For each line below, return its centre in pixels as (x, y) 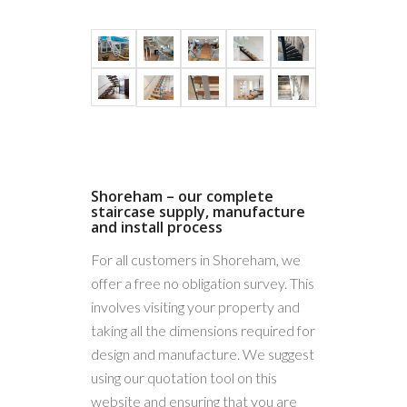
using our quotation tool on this (184, 377)
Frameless (273, 145)
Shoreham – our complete (182, 197)
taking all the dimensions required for (203, 330)
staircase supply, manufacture (198, 212)
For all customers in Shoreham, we (196, 259)
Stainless (268, 185)
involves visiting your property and (195, 306)
